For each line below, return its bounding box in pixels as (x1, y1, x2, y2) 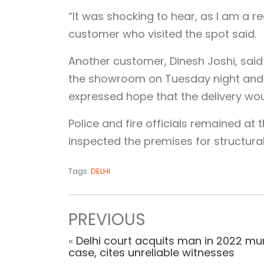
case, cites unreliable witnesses (68, 245, 235, 260)
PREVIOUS (68, 208, 146, 232)
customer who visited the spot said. (68, 27, 256, 42)
